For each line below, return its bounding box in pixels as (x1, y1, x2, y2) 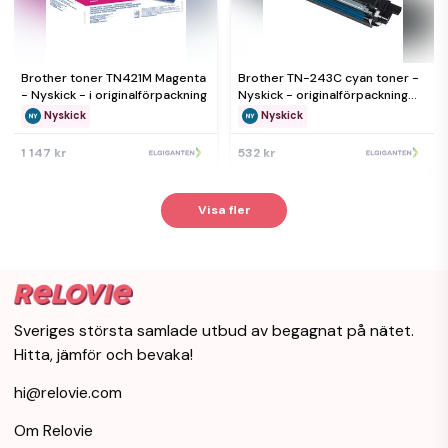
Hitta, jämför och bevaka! (14, 344, 193, 365)
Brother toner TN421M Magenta (21, 70, 206, 86)
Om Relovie (14, 420, 93, 441)
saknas (238, 104, 279, 120)
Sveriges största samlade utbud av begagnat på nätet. (14, 320, 414, 341)
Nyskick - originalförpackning (238, 87, 408, 103)
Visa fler (197, 202, 251, 218)
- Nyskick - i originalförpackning (21, 87, 207, 103)
